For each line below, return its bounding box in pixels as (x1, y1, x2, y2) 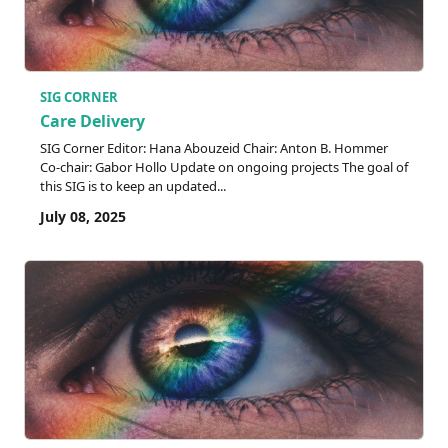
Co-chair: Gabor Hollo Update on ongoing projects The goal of (40, 157, 408, 176)
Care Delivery (40, 109, 145, 132)
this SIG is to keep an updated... (40, 176, 226, 195)
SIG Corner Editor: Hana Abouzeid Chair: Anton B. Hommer (40, 138, 388, 157)
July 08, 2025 (40, 206, 126, 226)
